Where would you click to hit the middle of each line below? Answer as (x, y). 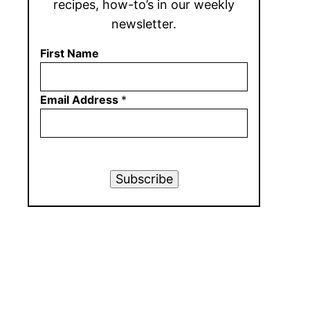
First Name (70, 54)
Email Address (81, 100)
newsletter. (144, 24)
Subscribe (144, 179)
